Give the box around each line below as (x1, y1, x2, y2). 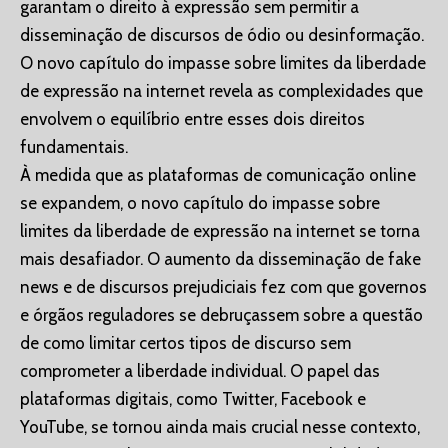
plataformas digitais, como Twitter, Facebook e (20, 389, 366, 410)
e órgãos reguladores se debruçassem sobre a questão (20, 305, 423, 326)
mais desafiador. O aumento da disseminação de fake (20, 249, 421, 270)
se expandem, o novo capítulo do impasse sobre (20, 193, 380, 214)
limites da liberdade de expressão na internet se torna (20, 221, 420, 242)
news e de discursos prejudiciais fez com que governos (20, 277, 427, 298)
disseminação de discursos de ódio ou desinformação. (20, 25, 424, 46)
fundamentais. (20, 137, 128, 158)
